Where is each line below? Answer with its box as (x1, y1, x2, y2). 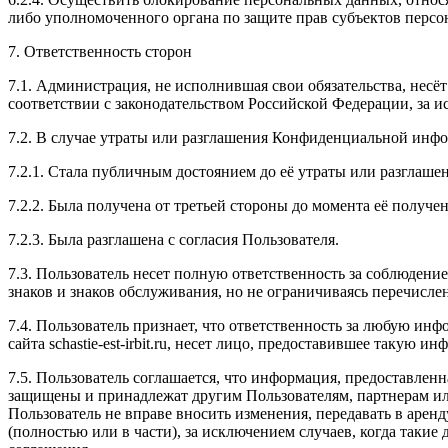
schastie (49, 334, 98, 352)
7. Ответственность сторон (8, 42, 192, 60)
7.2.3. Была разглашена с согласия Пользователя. (8, 230, 339, 248)
